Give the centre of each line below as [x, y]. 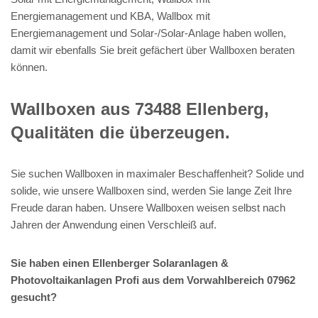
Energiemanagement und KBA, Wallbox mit [110, 16]
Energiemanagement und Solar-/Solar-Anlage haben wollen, [148, 33]
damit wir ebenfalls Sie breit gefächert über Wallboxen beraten [153, 50]
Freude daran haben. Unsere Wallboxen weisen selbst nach [148, 207]
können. [29, 67]
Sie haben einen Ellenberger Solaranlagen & [120, 263]
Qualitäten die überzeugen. [120, 132]
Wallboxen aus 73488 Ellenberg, [140, 109]
